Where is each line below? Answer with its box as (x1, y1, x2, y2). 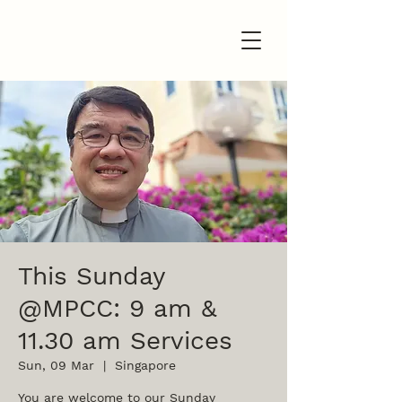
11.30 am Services (18, 326, 232, 355)
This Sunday (18, 261, 164, 291)
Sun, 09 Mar (18, 358, 94, 372)
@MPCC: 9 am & (18, 293, 216, 323)
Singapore (115, 358, 176, 372)
